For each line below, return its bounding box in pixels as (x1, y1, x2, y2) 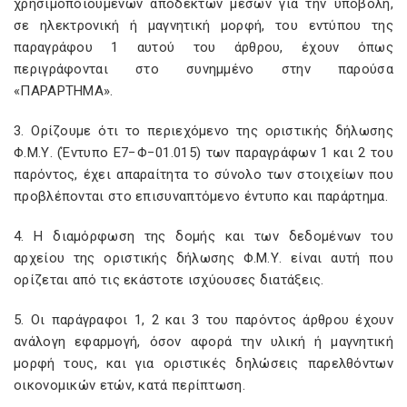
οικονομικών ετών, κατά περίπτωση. (14, 377, 245, 393)
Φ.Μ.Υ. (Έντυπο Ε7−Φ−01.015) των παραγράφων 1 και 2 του (14, 144, 393, 161)
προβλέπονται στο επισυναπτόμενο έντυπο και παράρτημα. (14, 188, 388, 204)
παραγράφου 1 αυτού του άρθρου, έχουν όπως (14, 39, 393, 55)
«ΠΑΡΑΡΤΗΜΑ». (14, 83, 114, 99)
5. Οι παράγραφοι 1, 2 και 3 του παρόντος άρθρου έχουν (14, 312, 393, 328)
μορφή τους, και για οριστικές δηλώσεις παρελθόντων (14, 355, 393, 372)
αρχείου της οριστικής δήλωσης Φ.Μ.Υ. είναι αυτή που (14, 250, 393, 266)
